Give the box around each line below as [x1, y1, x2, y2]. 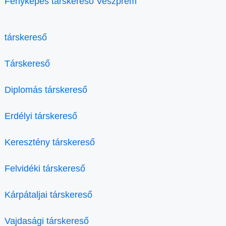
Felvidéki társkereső [5, 163, 85, 174]
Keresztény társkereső [5, 137, 95, 147]
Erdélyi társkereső [5, 111, 77, 121]
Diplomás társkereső [5, 85, 87, 95]
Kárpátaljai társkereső [5, 190, 92, 200]
